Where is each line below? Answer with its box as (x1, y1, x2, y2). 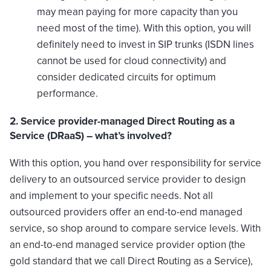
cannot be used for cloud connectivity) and (37, 53, 226, 69)
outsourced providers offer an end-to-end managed (10, 204, 243, 220)
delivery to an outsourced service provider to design (10, 172, 246, 188)
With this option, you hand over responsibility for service (10, 155, 261, 171)
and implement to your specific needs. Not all (10, 188, 213, 204)
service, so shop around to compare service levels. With (10, 221, 261, 237)
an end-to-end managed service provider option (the (10, 237, 246, 253)
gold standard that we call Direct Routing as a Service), (10, 253, 253, 269)
